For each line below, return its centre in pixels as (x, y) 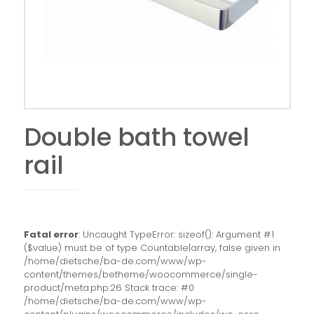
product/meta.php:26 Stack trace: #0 (109, 288)
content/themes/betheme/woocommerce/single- (141, 274)
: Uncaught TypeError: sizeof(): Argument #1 (176, 234)
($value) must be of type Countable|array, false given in (152, 248)
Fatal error (51, 234)
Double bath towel (136, 137)
